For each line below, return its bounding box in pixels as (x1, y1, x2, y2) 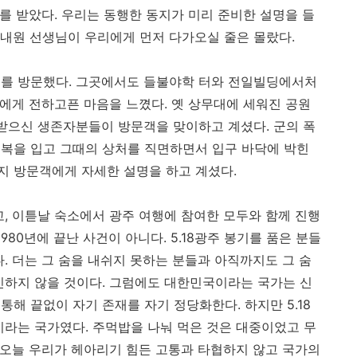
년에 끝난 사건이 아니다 (24, 229, 163, 246)
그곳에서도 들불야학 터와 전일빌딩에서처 (76, 73, 317, 90)
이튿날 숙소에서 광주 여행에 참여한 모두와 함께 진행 (12, 207, 320, 224)
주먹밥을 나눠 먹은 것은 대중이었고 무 (92, 319, 316, 335)
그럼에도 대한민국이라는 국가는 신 (109, 274, 312, 291)
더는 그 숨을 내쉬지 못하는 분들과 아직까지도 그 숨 (12, 252, 312, 269)
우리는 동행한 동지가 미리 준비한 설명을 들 (61, 6, 315, 23)
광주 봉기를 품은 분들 (194, 229, 321, 246)
